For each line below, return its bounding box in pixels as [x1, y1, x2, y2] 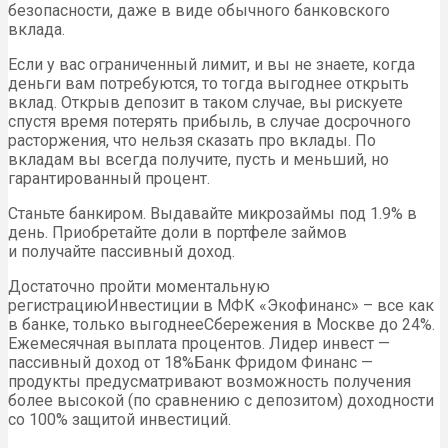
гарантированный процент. [8, 168, 210, 188]
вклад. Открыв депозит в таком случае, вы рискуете [8, 92, 403, 112]
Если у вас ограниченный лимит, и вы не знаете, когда [8, 54, 415, 74]
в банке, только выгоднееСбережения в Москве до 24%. [8, 314, 435, 334]
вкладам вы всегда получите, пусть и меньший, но [8, 149, 389, 169]
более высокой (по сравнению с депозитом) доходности [8, 390, 434, 410]
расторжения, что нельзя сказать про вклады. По [8, 130, 376, 150]
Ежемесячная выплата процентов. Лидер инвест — [8, 333, 390, 353]
